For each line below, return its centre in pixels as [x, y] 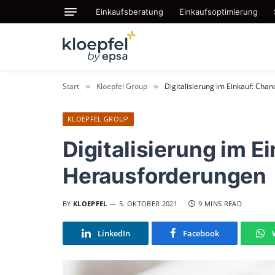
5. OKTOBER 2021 [148, 203]
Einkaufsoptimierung [219, 11]
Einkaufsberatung [130, 11]
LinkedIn [114, 233]
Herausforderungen [165, 176]
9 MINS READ [220, 203]
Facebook [201, 233]
